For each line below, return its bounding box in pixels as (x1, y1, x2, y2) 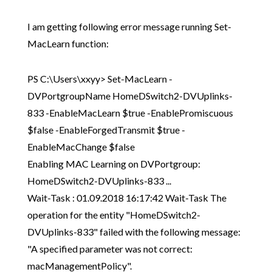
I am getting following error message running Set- (27, 21, 231, 33)
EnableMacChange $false (27, 141, 135, 153)
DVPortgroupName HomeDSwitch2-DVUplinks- (27, 90, 233, 102)
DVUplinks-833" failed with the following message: (27, 226, 240, 238)
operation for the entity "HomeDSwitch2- (27, 209, 200, 221)
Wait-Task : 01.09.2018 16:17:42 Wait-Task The (27, 192, 226, 204)
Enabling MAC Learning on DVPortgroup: (27, 158, 200, 170)
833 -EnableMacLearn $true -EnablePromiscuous (27, 107, 233, 119)
